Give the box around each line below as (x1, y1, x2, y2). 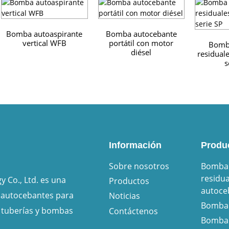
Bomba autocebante (105, 29, 177, 39)
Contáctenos (108, 205, 158, 217)
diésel (131, 47, 152, 58)
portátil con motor (109, 38, 174, 49)
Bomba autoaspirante (6, 29, 83, 39)
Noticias (108, 190, 140, 202)
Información (108, 140, 162, 151)
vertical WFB (22, 38, 66, 49)
